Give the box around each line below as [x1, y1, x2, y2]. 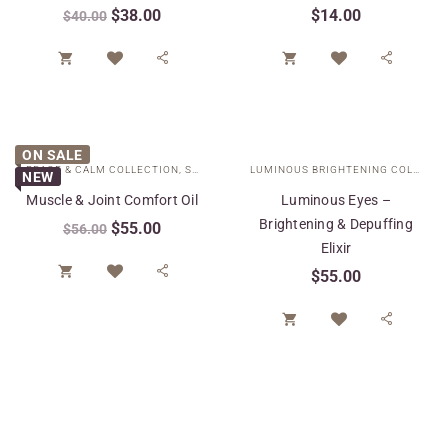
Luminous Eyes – [281, 191, 391, 208]
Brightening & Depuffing [259, 215, 413, 232]
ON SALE [22, 146, 83, 163]
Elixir [320, 239, 352, 256]
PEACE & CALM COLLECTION [26, 163, 179, 175]
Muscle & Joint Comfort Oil [26, 191, 198, 208]
